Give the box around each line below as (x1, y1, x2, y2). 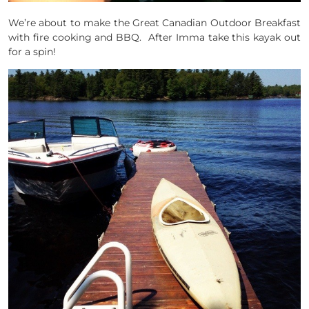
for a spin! (8, 46, 56, 59)
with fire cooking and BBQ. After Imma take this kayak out (8, 31, 301, 44)
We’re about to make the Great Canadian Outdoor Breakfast (8, 17, 301, 30)
